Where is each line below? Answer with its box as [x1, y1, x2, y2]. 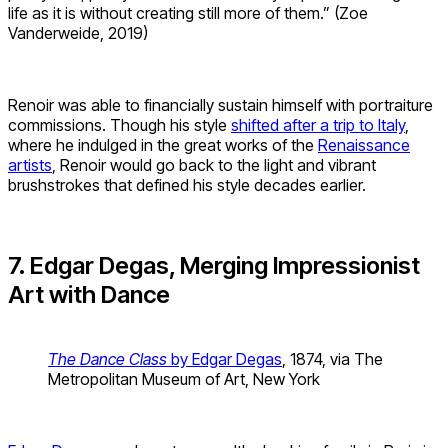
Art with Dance [8, 279, 170, 309]
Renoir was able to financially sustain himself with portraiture [8, 95, 433, 116]
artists [8, 155, 52, 176]
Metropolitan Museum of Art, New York [48, 368, 320, 389]
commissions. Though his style [8, 115, 231, 136]
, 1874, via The [282, 348, 383, 369]
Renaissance [318, 135, 410, 156]
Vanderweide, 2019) [8, 23, 148, 44]
